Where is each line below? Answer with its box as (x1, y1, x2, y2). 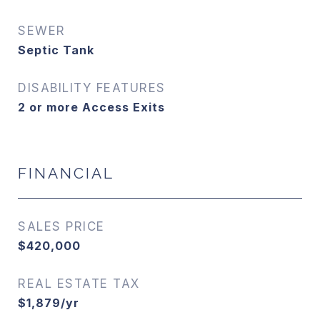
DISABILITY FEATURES (18, 81, 166, 95)
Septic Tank (18, 43, 94, 57)
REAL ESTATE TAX (18, 276, 140, 291)
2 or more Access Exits (18, 100, 165, 114)
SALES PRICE (18, 219, 105, 234)
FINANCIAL (18, 164, 114, 182)
